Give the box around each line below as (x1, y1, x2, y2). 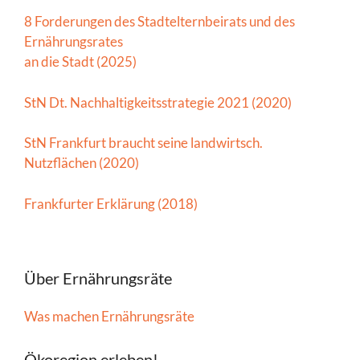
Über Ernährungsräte (24, 268, 172, 288)
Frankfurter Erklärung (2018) (24, 194, 198, 212)
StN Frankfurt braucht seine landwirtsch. (24, 134, 263, 152)
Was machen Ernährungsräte (24, 308, 194, 325)
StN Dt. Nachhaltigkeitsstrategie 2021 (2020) (24, 93, 292, 111)
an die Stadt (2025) (24, 53, 137, 71)
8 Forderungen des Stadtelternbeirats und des (24, 13, 295, 31)
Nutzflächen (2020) (24, 154, 139, 172)
